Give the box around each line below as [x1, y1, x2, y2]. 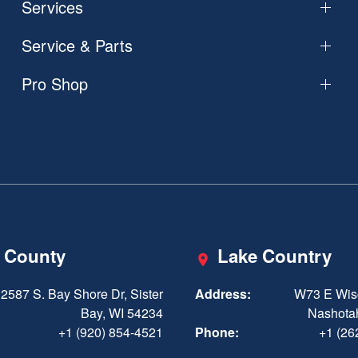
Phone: [195, 323, 239, 342]
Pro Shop [21, 72, 88, 96]
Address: [195, 284, 251, 304]
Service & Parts [21, 34, 133, 58]
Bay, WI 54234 [81, 304, 163, 323]
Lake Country [217, 243, 332, 269]
